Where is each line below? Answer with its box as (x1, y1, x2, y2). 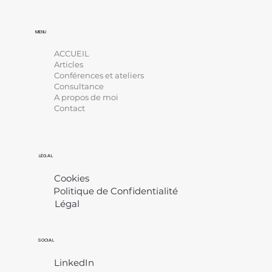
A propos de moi (54, 92, 119, 102)
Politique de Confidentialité (53, 185, 178, 197)
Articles (54, 59, 84, 69)
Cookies (54, 172, 90, 185)
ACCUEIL (54, 48, 90, 58)
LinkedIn (54, 257, 95, 269)
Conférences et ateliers (54, 70, 144, 80)
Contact (54, 103, 86, 113)
